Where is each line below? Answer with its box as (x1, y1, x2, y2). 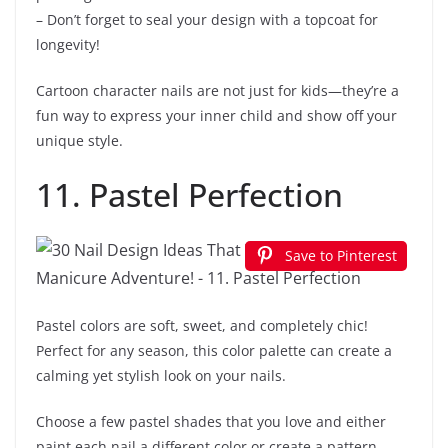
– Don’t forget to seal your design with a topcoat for (36, 10, 378, 30)
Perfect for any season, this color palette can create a (36, 341, 392, 361)
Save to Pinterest (285, 246, 397, 266)
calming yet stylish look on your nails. (36, 366, 286, 386)
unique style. (36, 131, 123, 151)
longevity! (36, 35, 100, 55)
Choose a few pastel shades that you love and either (36, 412, 386, 432)
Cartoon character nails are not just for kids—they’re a (36, 81, 399, 101)
